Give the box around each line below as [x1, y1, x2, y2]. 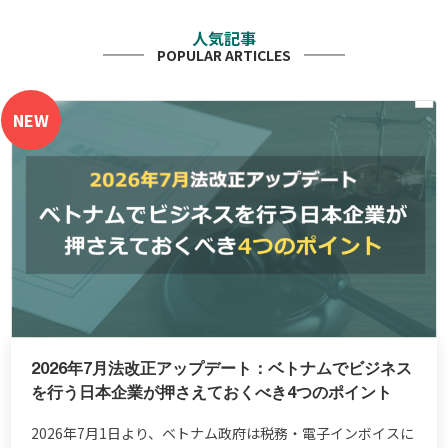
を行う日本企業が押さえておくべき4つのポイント [31, 386, 393, 401]
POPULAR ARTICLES [157, 45, 291, 66]
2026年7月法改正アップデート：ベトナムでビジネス [31, 362, 413, 377]
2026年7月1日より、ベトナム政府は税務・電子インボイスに [31, 422, 415, 443]
